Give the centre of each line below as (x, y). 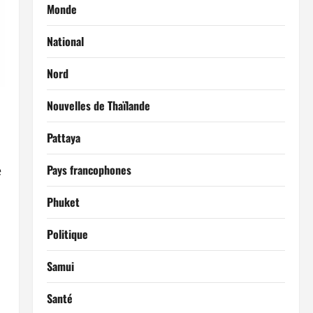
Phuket (63, 202)
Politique (67, 234)
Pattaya (63, 138)
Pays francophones (89, 170)
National (65, 41)
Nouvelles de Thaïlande (98, 105)
